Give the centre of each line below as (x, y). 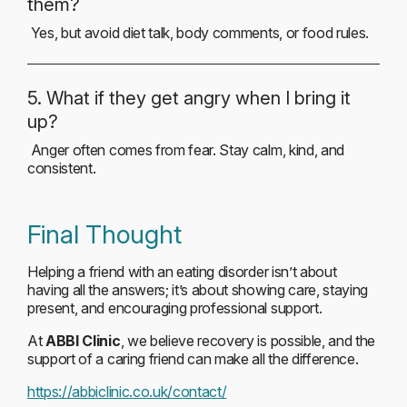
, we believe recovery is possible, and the (248, 341)
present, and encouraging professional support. (175, 308)
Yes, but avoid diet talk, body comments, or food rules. (199, 33)
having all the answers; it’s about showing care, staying (198, 290)
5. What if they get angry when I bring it (189, 98)
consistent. (62, 168)
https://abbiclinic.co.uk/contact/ (127, 392)
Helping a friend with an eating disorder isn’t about (182, 272)
